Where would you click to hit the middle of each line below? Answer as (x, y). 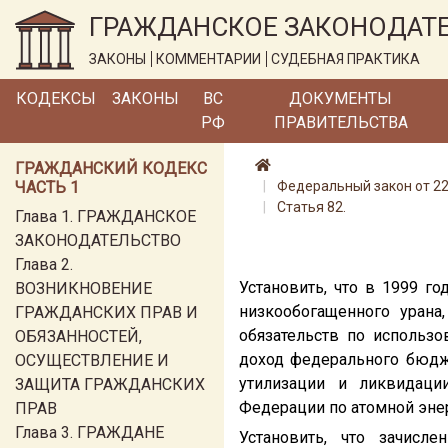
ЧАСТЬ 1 (47, 187)
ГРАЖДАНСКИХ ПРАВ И (106, 312)
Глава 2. (44, 264)
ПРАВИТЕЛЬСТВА (340, 122)
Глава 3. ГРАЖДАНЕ (89, 432)
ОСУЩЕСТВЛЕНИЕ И (92, 360)
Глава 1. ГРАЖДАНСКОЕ (105, 216)
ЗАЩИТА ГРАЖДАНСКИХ (110, 384)
